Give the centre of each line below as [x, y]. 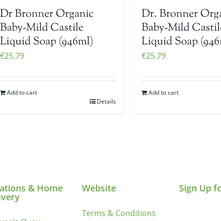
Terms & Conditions [119, 213]
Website [99, 188]
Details [106, 102]
